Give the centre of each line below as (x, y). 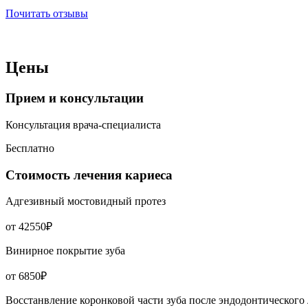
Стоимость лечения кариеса (89, 175)
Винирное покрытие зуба (65, 251)
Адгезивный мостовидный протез (86, 201)
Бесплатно (30, 148)
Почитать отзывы (47, 14)
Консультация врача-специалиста (83, 124)
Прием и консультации (75, 98)
